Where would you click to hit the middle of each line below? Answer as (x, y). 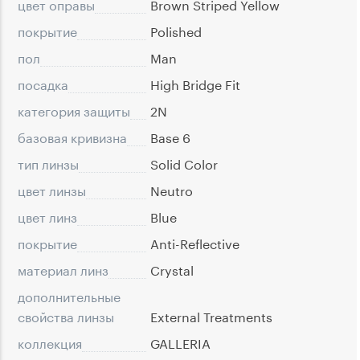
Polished (176, 31)
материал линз (63, 269)
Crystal (172, 269)
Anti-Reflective (195, 243)
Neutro (172, 190)
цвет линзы (52, 190)
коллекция (50, 342)
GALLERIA (180, 342)
